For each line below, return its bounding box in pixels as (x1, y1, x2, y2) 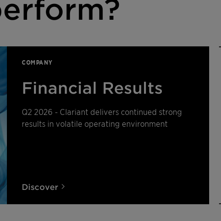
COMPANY (22, 58, 53, 66)
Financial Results (22, 78, 163, 97)
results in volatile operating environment (22, 118, 168, 128)
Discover (22, 182, 58, 191)
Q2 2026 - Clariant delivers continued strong (22, 107, 182, 116)
